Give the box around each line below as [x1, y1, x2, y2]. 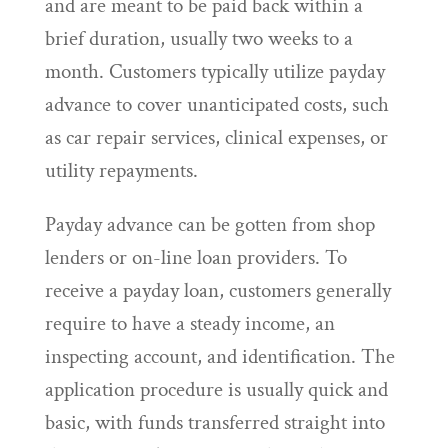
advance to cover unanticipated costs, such [44, 91, 389, 118]
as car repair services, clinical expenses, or [44, 124, 388, 151]
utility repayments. [44, 157, 198, 184]
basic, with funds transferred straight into [44, 409, 385, 436]
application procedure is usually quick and [44, 376, 388, 403]
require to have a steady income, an [44, 310, 335, 337]
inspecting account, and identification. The [44, 343, 395, 370]
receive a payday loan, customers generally [44, 277, 391, 304]
